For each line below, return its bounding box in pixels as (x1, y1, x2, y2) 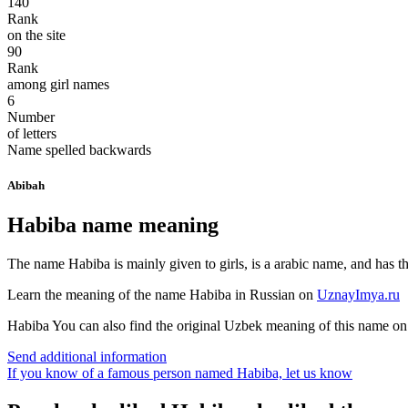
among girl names (7, 76, 109, 92)
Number (7, 108, 55, 125)
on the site (7, 26, 66, 43)
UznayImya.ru (317, 287, 400, 303)
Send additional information (7, 349, 167, 365)
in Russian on (231, 287, 317, 303)
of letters (7, 125, 56, 141)
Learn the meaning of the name (7, 287, 189, 303)
